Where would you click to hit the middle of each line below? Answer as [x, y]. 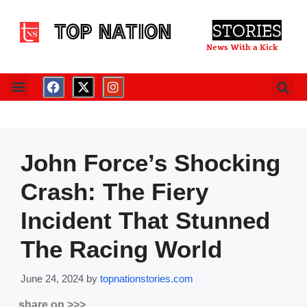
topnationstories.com [147, 278]
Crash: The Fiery [114, 192]
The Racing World [121, 249]
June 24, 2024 [52, 278]
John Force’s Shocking [150, 163]
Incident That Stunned [145, 220]
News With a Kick [242, 48]
